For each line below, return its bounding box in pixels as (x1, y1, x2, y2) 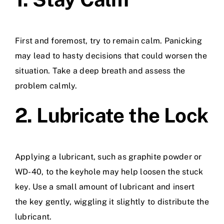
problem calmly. (15, 81, 77, 91)
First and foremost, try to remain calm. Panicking (15, 36, 202, 46)
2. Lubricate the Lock (15, 103, 208, 127)
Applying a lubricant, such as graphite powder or (15, 152, 202, 162)
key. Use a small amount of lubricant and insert (15, 182, 195, 192)
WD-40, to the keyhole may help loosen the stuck (15, 167, 203, 177)
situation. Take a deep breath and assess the (15, 66, 185, 76)
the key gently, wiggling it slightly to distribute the (15, 197, 209, 207)
